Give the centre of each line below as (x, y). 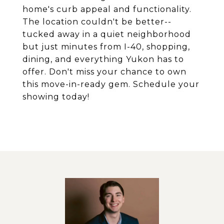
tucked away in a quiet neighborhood (107, 34)
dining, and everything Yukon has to (103, 59)
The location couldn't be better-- (97, 22)
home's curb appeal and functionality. (107, 9)
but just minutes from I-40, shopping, (106, 47)
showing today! (56, 97)
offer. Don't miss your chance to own (104, 72)
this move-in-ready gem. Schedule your (111, 84)
